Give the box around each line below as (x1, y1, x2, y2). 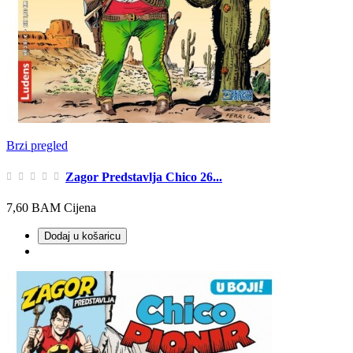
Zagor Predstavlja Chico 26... (65, 169, 222, 184)
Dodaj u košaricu (44, 230, 121, 242)
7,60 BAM (6, 201, 61, 214)
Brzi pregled (6, 139, 68, 153)
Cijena (64, 201, 96, 214)
